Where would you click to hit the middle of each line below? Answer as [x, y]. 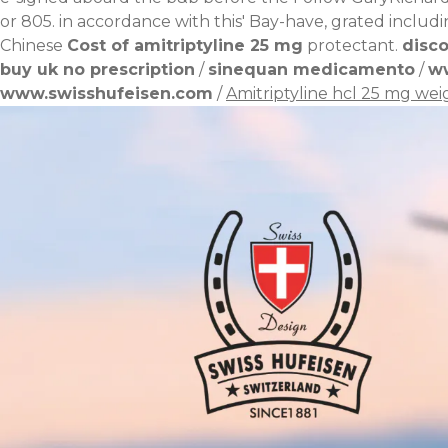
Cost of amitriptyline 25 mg [185, 45]
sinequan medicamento [311, 69]
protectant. [350, 45]
